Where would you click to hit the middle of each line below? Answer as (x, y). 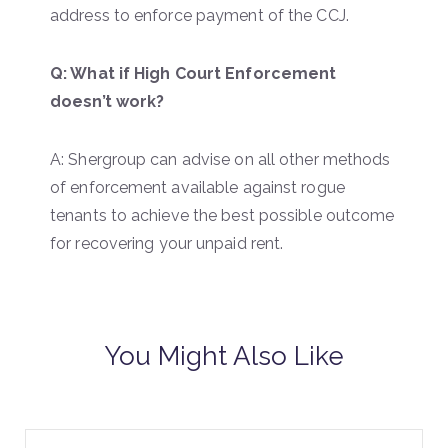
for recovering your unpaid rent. (167, 243)
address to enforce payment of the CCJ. (199, 15)
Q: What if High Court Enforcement (193, 73)
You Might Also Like (224, 355)
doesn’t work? (107, 101)
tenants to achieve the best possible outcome (222, 215)
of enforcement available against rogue (197, 187)
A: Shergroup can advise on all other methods (220, 159)
